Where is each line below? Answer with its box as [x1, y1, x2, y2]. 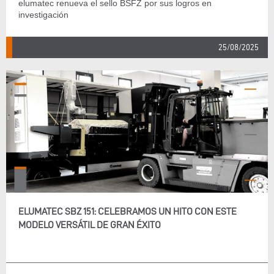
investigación [18, 10, 68, 20]
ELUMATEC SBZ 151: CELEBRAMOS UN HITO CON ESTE [18, 206, 237, 217]
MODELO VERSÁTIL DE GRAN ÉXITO [18, 220, 161, 230]
